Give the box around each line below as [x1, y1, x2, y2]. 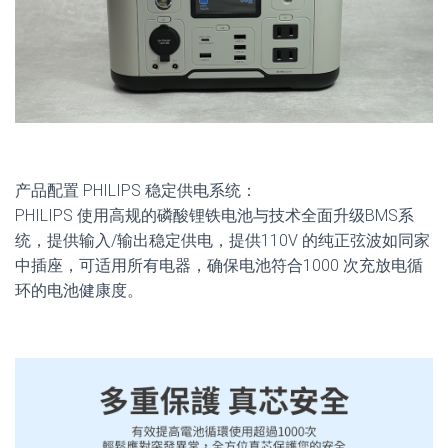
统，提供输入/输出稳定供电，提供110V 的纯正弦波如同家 [15, 231, 430, 251]
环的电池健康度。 [15, 281, 143, 301]
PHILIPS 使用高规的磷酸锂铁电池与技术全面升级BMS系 [15, 206, 414, 226]
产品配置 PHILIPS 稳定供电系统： [15, 181, 257, 201]
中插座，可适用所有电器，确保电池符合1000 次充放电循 [15, 256, 423, 276]
